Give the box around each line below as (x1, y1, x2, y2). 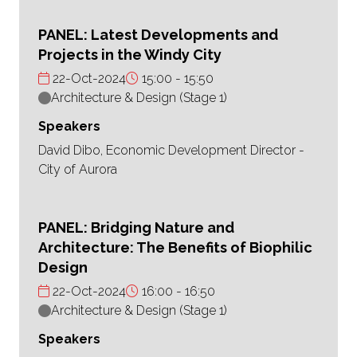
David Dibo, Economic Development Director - (38, 143, 304, 159)
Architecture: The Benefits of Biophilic (38, 239, 312, 257)
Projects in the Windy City (38, 46, 222, 64)
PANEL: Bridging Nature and (38, 219, 234, 237)
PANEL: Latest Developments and (38, 26, 278, 44)
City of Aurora (38, 162, 117, 178)
